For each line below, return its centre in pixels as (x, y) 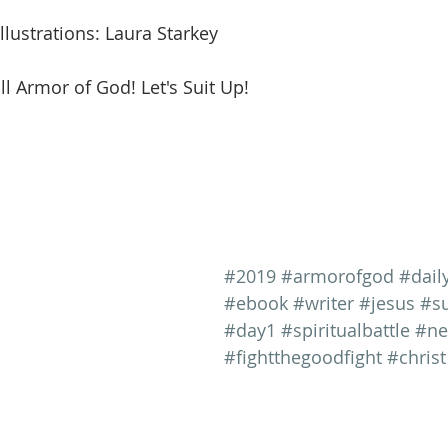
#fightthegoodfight (303, 356)
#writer (323, 302)
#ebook (256, 302)
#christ (416, 356)
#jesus (387, 302)
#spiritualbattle (345, 329)
